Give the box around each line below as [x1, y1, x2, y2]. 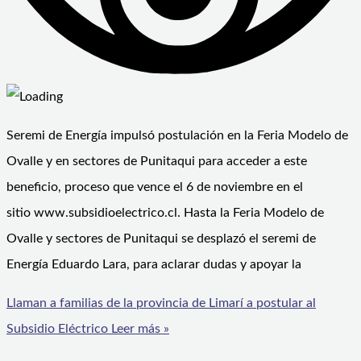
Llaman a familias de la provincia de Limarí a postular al [6, 297, 316, 310]
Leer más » [108, 322, 169, 336]
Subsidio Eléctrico [6, 322, 108, 336]
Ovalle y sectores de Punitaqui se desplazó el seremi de [6, 232, 316, 246]
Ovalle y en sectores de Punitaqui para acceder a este [6, 155, 307, 168]
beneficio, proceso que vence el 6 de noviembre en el [6, 180, 303, 194]
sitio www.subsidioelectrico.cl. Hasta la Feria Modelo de [6, 206, 324, 220]
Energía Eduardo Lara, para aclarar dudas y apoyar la [6, 258, 301, 272]
